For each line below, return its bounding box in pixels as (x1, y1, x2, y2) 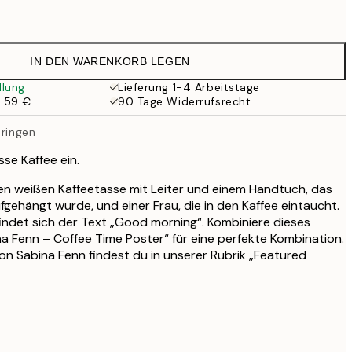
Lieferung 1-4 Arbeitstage (118, 80, 260, 94)
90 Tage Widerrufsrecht (118, 94, 251, 108)
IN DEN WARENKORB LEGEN (30, 55, 190, 68)
